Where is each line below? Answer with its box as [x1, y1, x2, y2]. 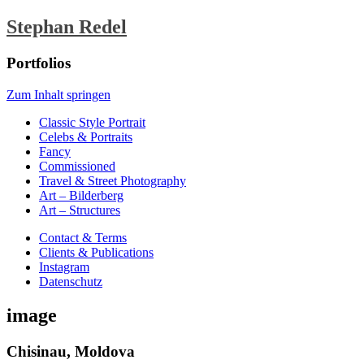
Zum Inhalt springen [6, 87, 110, 102]
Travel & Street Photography [39, 173, 186, 188]
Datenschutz [39, 274, 102, 288]
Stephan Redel [6, 15, 127, 37]
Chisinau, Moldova [6, 343, 135, 361]
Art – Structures [39, 202, 120, 217]
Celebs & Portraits [39, 129, 132, 144]
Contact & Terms [39, 230, 127, 245]
